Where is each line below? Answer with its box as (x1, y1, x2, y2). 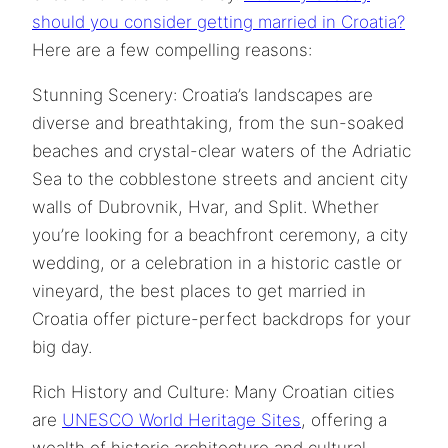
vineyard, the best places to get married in (32, 280, 366, 301)
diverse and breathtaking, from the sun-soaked (32, 112, 404, 133)
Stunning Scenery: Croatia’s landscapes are (32, 84, 373, 105)
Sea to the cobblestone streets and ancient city (32, 168, 408, 189)
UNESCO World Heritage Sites (62, 409, 301, 430)
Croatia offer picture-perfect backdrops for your (32, 308, 411, 329)
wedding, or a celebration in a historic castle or (32, 252, 402, 273)
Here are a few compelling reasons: (32, 39, 312, 60)
